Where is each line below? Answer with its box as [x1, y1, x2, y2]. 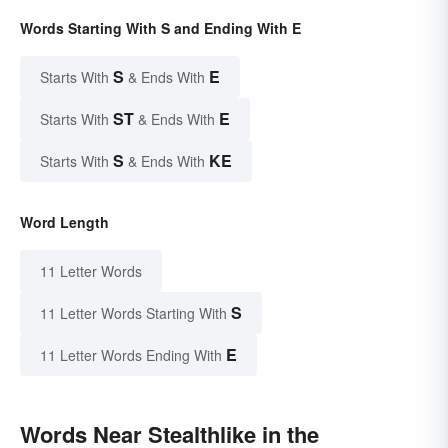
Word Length [20, 212, 109, 233]
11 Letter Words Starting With [40, 303, 227, 324]
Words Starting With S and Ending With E [20, 18, 301, 39]
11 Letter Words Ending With [40, 345, 222, 366]
